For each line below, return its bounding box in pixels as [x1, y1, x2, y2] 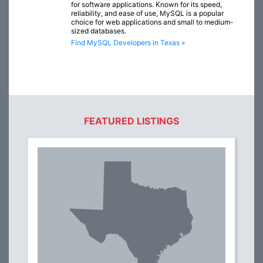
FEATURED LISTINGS [84, 115, 179, 127]
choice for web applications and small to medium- [71, 18, 234, 27]
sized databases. [71, 26, 126, 36]
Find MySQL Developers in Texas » [71, 38, 185, 48]
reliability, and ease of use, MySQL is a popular [71, 9, 224, 18]
